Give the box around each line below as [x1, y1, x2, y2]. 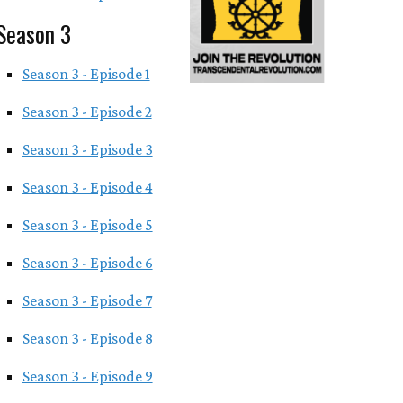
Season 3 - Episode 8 [22, 329, 153, 347]
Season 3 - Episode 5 [22, 216, 153, 234]
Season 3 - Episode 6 [22, 254, 153, 272]
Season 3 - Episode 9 [22, 367, 153, 385]
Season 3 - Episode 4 [22, 178, 153, 196]
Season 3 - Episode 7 [22, 291, 152, 309]
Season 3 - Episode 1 [22, 65, 150, 83]
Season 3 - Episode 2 [22, 103, 152, 121]
